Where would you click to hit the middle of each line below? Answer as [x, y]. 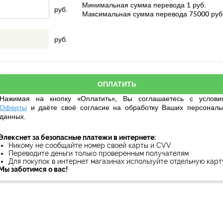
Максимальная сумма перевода [136, 14]
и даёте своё [54, 108]
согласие [95, 108]
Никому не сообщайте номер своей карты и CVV [90, 145]
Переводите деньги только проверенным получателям [98, 153]
